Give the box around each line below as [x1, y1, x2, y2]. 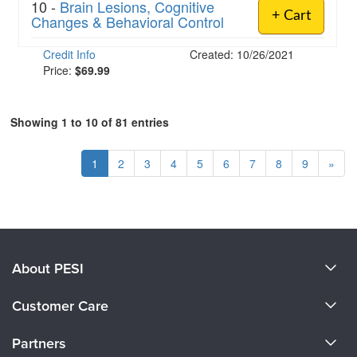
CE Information [14, 325, 91, 343]
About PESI [12, 258, 84, 279]
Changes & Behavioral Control [31, 11, 224, 32]
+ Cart [272, 9, 311, 23]
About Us [14, 288, 63, 305]
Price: [43, 62, 72, 78]
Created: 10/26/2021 [190, 46, 294, 62]
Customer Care [12, 296, 108, 316]
